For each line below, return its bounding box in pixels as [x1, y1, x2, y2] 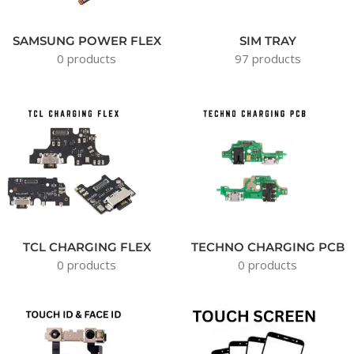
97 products [234, 51, 301, 67]
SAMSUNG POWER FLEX [12, 33, 161, 49]
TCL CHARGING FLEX [22, 239, 151, 255]
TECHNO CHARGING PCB [190, 239, 345, 255]
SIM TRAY [239, 33, 296, 49]
